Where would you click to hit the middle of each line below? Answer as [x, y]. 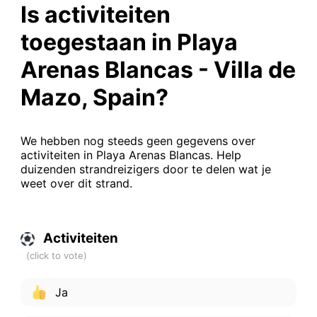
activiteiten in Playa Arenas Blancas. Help [131, 155]
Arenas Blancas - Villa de [158, 69]
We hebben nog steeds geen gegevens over [138, 140]
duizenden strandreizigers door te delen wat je [145, 169]
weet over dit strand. [76, 183]
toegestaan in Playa [129, 42]
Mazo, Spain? [94, 97]
